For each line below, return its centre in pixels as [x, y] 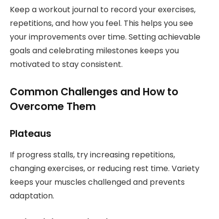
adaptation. [32, 196]
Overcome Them [53, 107]
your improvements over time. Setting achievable [105, 37]
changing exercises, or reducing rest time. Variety [105, 168]
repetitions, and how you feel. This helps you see [101, 23]
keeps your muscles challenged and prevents [97, 182]
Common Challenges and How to [94, 92]
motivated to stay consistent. [66, 64]
